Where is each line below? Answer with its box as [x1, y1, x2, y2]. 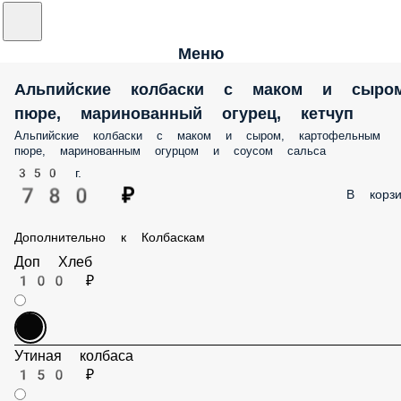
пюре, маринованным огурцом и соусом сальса [14, 144, 326, 158]
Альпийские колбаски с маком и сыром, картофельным [14, 129, 380, 142]
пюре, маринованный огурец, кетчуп [14, 104, 354, 123]
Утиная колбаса [21, 362, 133, 379]
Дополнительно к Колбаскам [14, 230, 205, 244]
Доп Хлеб [21, 259, 94, 276]
